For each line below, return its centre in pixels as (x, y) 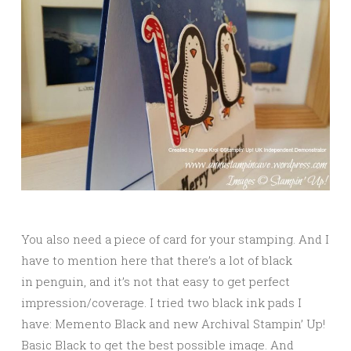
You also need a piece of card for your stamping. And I (175, 239)
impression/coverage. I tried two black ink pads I (161, 303)
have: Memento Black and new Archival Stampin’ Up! (173, 324)
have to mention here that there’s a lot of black (157, 261)
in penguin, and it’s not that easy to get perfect (156, 282)
